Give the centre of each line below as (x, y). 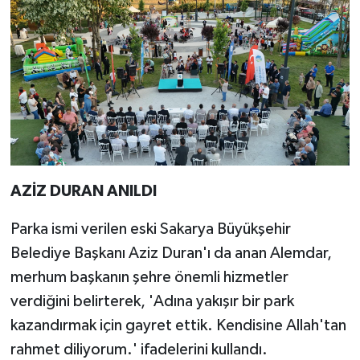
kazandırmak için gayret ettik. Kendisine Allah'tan (178, 326)
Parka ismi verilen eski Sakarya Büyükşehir (150, 229)
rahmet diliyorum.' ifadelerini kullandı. (139, 350)
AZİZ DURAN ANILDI (83, 192)
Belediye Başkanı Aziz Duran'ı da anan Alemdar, (171, 254)
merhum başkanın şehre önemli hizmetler (149, 278)
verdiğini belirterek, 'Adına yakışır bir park (152, 302)
